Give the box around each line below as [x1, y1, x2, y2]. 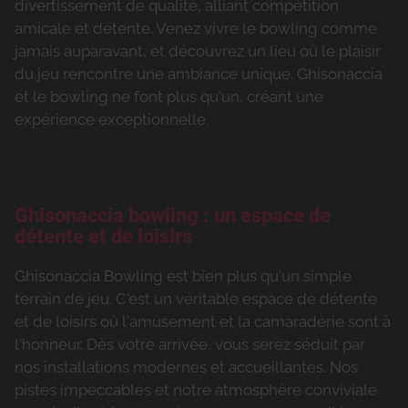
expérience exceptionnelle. [15, 110, 209, 129]
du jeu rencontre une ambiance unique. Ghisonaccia [15, 65, 382, 84]
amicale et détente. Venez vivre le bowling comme [15, 19, 377, 38]
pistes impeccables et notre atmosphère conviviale [15, 381, 377, 400]
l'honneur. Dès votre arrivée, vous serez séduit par [15, 335, 365, 354]
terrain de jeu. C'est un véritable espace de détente [15, 290, 377, 309]
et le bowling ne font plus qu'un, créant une [15, 87, 323, 107]
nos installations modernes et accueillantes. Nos [15, 358, 358, 377]
